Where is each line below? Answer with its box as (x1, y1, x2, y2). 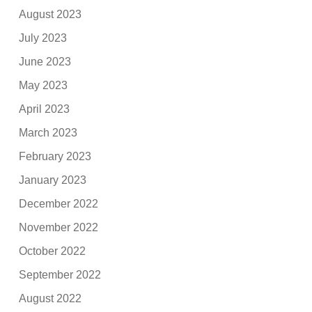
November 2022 (19, 221, 99, 233)
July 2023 (19, 31, 68, 44)
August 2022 (19, 292, 82, 304)
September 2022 (19, 268, 102, 281)
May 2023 (19, 79, 68, 91)
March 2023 (19, 126, 78, 139)
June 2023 (19, 55, 72, 68)
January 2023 (19, 173, 87, 186)
